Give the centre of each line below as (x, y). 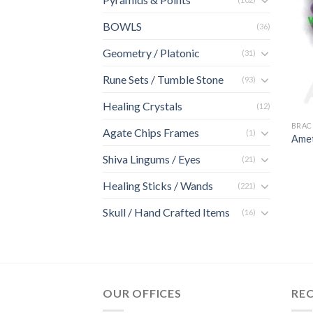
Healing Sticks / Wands (158, 186)
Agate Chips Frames (151, 133)
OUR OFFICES (142, 293)
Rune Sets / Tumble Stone (163, 80)
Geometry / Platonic (151, 53)
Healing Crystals (143, 106)
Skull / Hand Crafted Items (166, 212)
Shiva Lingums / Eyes (152, 159)
